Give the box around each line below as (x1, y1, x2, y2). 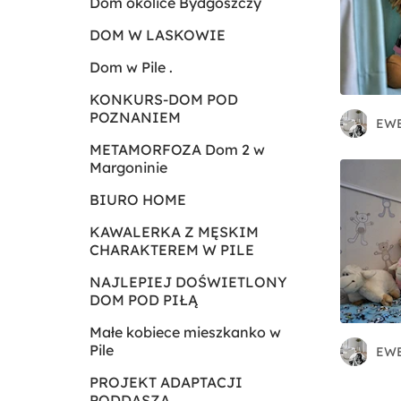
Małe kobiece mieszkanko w (90, 323, 281, 341)
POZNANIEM (90, 108, 181, 126)
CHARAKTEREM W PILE (90, 241, 254, 259)
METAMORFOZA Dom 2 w (90, 141, 265, 158)
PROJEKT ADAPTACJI (90, 373, 243, 391)
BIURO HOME (90, 191, 186, 209)
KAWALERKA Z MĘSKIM (90, 223, 259, 241)
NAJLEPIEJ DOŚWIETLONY (90, 273, 287, 291)
